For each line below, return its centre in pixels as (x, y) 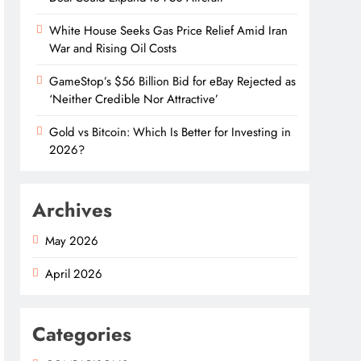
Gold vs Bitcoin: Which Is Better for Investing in (170, 132)
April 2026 (74, 274)
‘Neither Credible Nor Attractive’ (134, 99)
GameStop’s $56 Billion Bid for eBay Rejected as (173, 81)
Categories (82, 334)
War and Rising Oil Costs (113, 48)
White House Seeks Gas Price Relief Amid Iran (169, 31)
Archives (73, 210)
